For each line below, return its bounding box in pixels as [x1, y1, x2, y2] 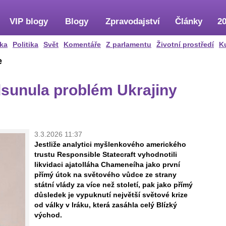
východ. [34, 211, 62, 219]
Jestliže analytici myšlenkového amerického [34, 140, 186, 148]
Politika [13, 40, 38, 48]
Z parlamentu [106, 40, 151, 48]
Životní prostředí [156, 40, 214, 48]
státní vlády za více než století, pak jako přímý [34, 181, 193, 189]
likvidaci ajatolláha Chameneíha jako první [34, 160, 180, 168]
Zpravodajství [105, 17, 160, 26]
